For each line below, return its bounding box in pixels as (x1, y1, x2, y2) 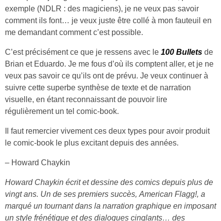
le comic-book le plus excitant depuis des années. (5, 138, 179, 147)
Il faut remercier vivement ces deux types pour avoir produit (5, 126, 210, 135)
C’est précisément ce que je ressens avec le (5, 47, 161, 56)
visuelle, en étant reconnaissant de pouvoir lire (5, 95, 167, 104)
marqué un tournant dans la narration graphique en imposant (5, 201, 216, 210)
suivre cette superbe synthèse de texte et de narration (5, 83, 191, 92)
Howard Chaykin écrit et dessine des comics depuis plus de (5, 178, 213, 186)
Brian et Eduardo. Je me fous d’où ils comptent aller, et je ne (5, 59, 214, 68)
